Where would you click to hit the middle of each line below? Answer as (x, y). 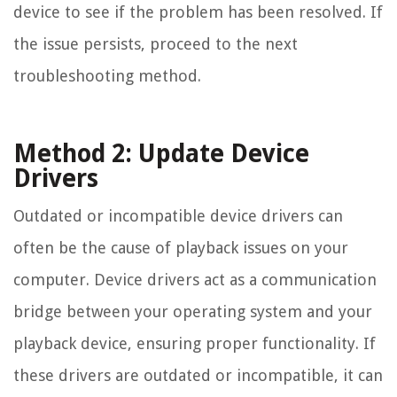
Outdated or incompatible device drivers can (178, 215)
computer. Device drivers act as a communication (195, 279)
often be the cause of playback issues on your (181, 247)
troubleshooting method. (107, 75)
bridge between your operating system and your (193, 311)
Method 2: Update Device (161, 153)
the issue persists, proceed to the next (156, 43)
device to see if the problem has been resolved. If (198, 12)
